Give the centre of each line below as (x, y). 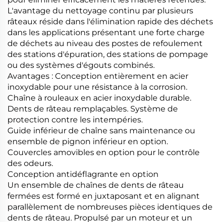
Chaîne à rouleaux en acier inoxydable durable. (99, 98)
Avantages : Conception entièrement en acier (98, 76)
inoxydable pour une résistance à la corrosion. (97, 87)
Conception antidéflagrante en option (83, 174)
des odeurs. (30, 163)
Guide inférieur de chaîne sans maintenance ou (101, 130)
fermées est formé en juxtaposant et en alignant (104, 196)
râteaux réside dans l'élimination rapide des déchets (110, 21)
